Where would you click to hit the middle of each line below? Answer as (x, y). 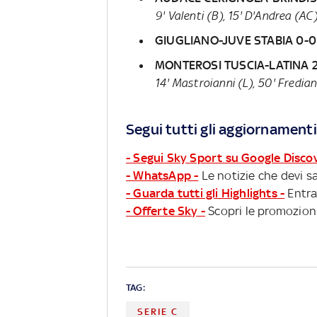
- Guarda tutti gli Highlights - (206, 194)
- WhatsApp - (162, 176)
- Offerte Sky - (166, 211)
